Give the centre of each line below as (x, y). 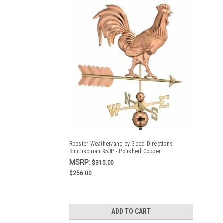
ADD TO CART (131, 211)
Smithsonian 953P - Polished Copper (115, 151)
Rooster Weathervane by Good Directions (121, 144)
